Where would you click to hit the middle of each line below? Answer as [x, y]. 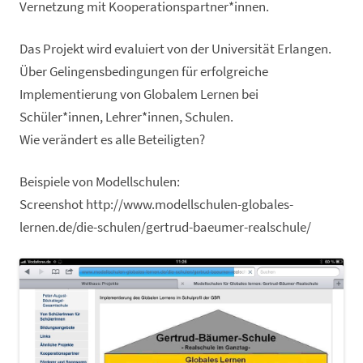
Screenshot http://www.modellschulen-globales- [156, 205]
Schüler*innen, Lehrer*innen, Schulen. [126, 117]
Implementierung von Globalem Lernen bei [139, 95]
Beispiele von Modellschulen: [100, 182]
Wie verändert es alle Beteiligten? [112, 140]
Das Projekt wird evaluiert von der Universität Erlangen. [175, 49]
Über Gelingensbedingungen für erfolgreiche [144, 72]
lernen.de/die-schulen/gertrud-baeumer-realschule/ [165, 228]
